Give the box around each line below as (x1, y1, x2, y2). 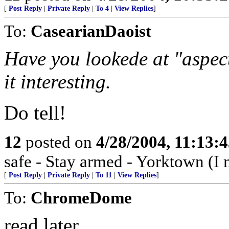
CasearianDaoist (31, 21, 151, 40)
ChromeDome (31, 188, 132, 207)
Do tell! (4, 102, 66, 124)
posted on (21, 132, 96, 151)
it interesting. (4, 71, 111, 93)
